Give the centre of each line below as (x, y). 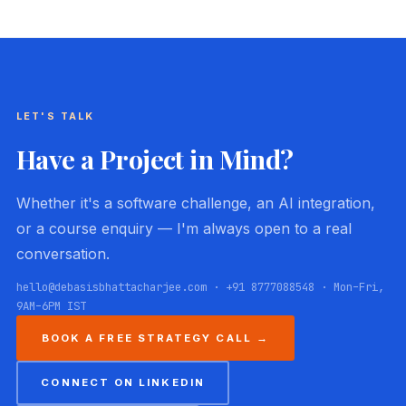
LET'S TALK (55, 116)
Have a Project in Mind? (155, 158)
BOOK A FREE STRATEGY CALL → (155, 338)
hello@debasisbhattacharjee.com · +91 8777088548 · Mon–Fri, (200, 286)
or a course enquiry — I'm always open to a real (184, 228)
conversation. (63, 253)
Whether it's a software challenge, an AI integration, (195, 203)
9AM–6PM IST (51, 305)
